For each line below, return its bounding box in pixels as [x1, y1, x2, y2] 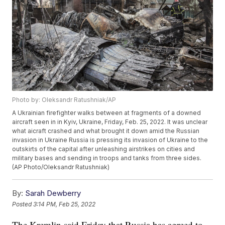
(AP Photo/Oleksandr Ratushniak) [12, 163, 110, 171]
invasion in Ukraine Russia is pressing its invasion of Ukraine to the [12, 136, 208, 144]
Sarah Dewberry [25, 188, 81, 198]
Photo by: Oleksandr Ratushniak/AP [12, 96, 117, 104]
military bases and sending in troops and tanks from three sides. [12, 154, 202, 162]
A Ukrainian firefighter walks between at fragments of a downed [12, 109, 201, 117]
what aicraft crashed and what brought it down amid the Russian [12, 127, 200, 135]
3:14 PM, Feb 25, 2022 [33, 200, 96, 208]
